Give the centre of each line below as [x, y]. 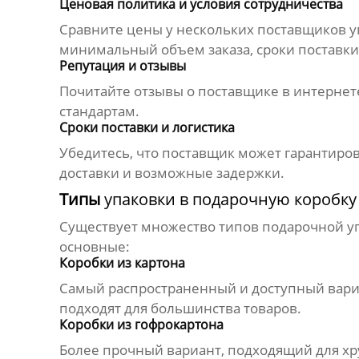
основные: [94, 247]
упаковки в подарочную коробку [230, 200]
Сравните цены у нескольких [158, 30]
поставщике [238, 91]
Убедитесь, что [110, 153]
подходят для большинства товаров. [180, 309]
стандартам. [99, 111]
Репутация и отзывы [122, 66]
